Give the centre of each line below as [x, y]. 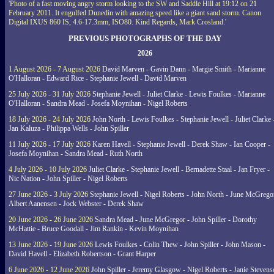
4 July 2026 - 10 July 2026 [48, 169]
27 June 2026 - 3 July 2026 [48, 194]
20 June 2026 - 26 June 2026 [51, 220]
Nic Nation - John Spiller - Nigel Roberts [68, 179]
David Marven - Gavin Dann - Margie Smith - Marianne [183, 69]
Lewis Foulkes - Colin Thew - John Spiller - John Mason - [179, 245]
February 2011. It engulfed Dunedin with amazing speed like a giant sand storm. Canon [135, 13]
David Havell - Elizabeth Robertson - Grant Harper [82, 254]
